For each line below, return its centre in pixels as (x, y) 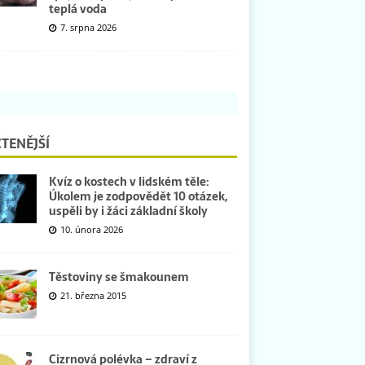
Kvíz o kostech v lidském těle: (128, 181)
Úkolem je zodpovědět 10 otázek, (138, 196)
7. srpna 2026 (88, 27)
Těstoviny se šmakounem (119, 277)
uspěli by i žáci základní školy (128, 211)
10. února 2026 (91, 229)
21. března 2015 (93, 295)
